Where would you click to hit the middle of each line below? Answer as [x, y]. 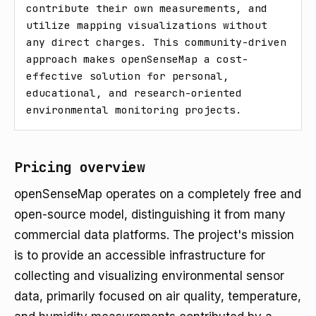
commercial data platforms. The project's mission [154, 235]
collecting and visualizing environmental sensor [149, 276]
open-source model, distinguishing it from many [150, 214]
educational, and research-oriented [134, 93]
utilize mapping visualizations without [147, 25]
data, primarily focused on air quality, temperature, [158, 296]
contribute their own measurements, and [147, 8]
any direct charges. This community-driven [156, 42]
